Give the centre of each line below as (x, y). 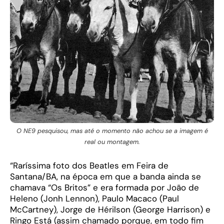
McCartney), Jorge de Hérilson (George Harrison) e (110, 210)
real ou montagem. (112, 141)
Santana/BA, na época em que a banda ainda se (105, 177)
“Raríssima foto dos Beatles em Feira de (89, 166)
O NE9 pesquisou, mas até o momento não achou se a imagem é (112, 130)
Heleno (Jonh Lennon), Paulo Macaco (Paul (94, 199)
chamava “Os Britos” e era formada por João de (104, 188)
